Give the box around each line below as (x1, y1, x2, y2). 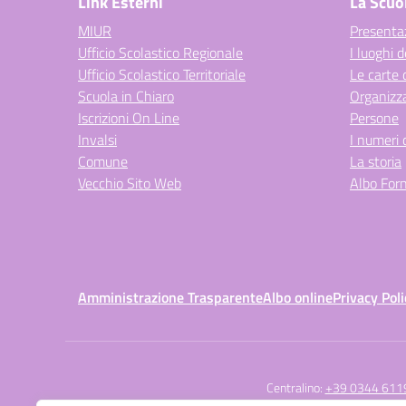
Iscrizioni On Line (78, 107, 179, 129)
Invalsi (78, 129, 117, 150)
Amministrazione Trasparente (78, 286, 263, 308)
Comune (78, 150, 128, 172)
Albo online (263, 286, 333, 308)
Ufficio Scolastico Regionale (78, 42, 243, 63)
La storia (350, 150, 401, 172)
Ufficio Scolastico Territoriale (78, 63, 246, 85)
